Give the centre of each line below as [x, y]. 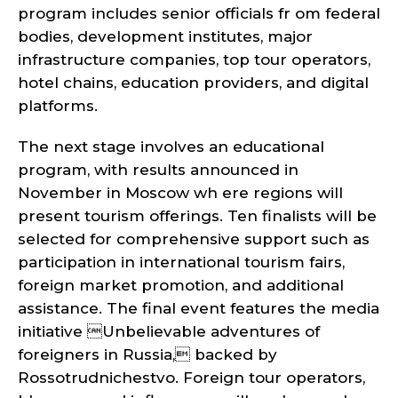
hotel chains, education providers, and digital [193, 83]
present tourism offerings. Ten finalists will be [197, 216]
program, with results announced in [158, 170]
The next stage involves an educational [171, 147]
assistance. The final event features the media [199, 308]
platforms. [58, 106]
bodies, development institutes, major [165, 36]
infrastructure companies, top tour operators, [194, 60]
